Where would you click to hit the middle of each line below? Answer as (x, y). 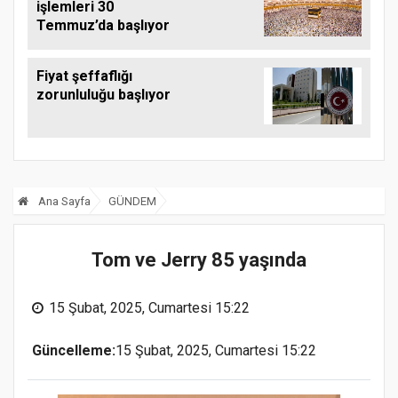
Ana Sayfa (63, 202)
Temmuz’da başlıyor (103, 26)
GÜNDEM (132, 202)
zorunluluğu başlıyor (103, 95)
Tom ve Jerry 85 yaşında (199, 260)
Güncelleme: (74, 351)
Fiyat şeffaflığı (84, 76)
